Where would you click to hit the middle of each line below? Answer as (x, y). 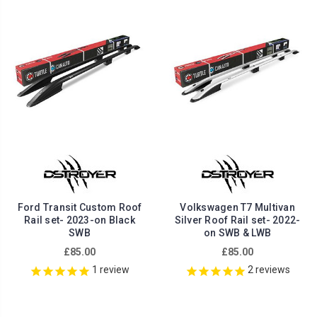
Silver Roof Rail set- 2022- (237, 220)
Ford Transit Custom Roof (80, 208)
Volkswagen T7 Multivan (237, 208)
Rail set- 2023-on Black (80, 220)
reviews (271, 270)
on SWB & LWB (237, 233)
